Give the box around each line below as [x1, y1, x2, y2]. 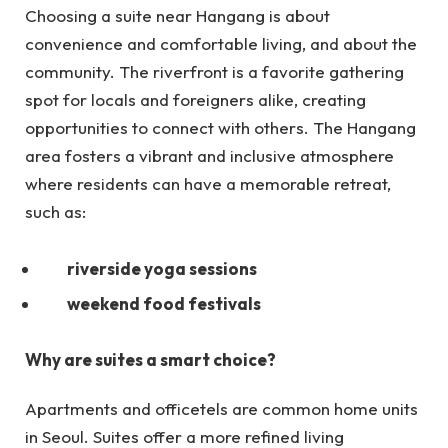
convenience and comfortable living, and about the [25, 33, 417, 55]
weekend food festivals [67, 292, 261, 314]
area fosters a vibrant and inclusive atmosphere [25, 145, 394, 167]
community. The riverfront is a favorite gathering [25, 61, 404, 83]
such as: [25, 201, 90, 223]
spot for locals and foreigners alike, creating [25, 89, 366, 111]
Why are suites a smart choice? [25, 349, 276, 371]
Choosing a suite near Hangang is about [25, 5, 330, 27]
